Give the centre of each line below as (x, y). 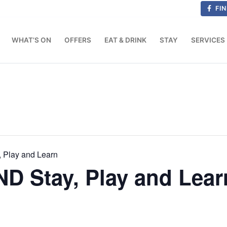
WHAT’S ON (31, 40)
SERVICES (208, 40)
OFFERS (78, 40)
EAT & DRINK (125, 40)
